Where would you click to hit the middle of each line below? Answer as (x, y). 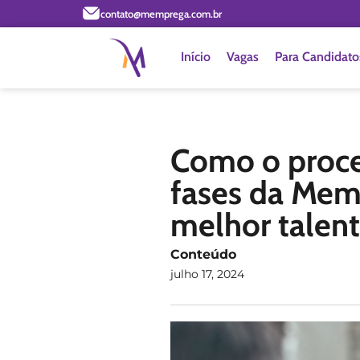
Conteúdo (203, 254)
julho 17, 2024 (207, 274)
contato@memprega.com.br (161, 13)
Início (195, 57)
